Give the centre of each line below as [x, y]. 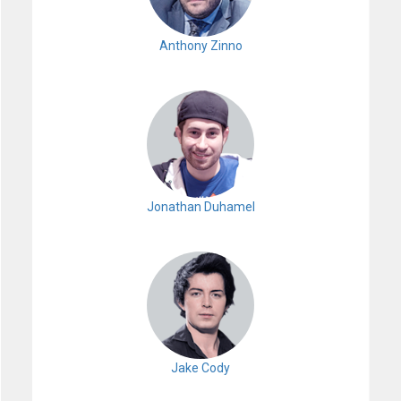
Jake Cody [200, 368]
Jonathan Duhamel [200, 207]
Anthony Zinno [200, 46]
